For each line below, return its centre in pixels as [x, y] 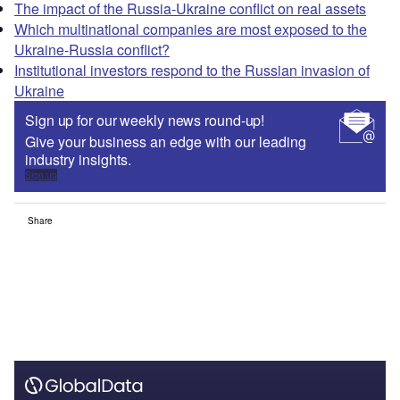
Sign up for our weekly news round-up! [145, 121]
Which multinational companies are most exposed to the [191, 29]
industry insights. [78, 160]
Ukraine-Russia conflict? [92, 50]
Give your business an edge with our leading [166, 142]
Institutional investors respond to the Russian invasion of [192, 71]
